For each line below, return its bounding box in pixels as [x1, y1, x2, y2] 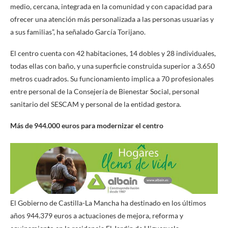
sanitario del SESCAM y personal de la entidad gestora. [10, 99, 181, 108]
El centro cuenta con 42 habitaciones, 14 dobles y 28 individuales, [10, 48, 216, 58]
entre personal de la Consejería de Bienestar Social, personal [10, 87, 199, 96]
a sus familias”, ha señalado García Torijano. [10, 27, 146, 36]
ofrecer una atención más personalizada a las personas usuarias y [10, 14, 214, 23]
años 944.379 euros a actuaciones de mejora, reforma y [10, 211, 183, 220]
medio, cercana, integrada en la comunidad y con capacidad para [10, 2, 212, 11]
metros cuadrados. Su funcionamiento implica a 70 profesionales [10, 74, 214, 83]
